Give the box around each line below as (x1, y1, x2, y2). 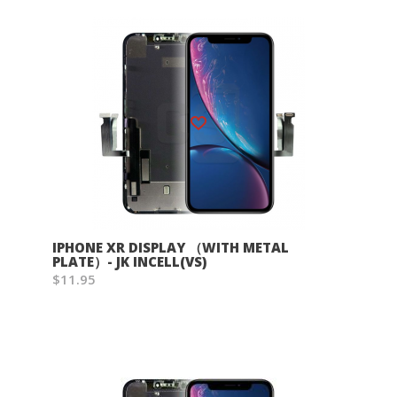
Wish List (206, 106, 226, 124)
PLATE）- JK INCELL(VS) (52, 253, 206, 270)
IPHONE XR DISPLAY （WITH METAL (52, 238, 289, 256)
